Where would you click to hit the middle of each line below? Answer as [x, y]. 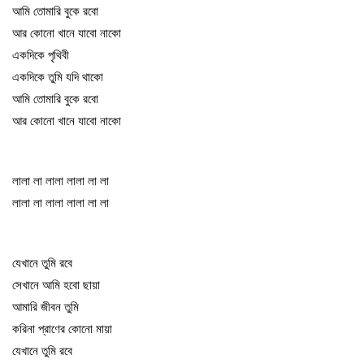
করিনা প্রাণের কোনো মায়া [62, 329]
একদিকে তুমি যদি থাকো [58, 77]
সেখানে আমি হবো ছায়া [56, 285]
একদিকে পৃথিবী [41, 55]
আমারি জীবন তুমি [45, 307]
